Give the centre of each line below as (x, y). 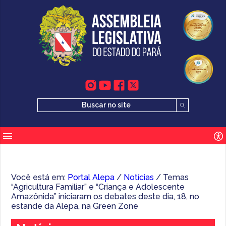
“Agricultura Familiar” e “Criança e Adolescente (98, 187)
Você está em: (40, 178)
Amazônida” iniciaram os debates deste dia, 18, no (105, 197)
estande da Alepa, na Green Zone (75, 206)
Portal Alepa (91, 178)
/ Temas (172, 178)
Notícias (139, 178)
